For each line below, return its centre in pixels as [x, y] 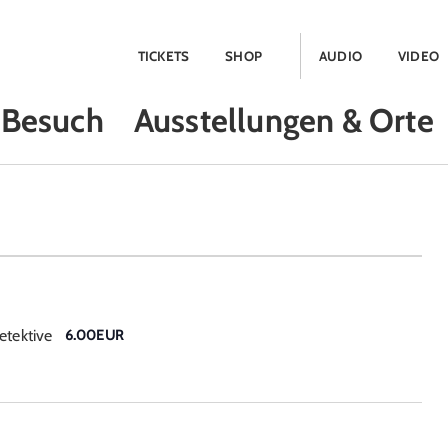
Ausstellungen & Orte [283, 120]
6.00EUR [94, 334]
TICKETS [163, 56]
